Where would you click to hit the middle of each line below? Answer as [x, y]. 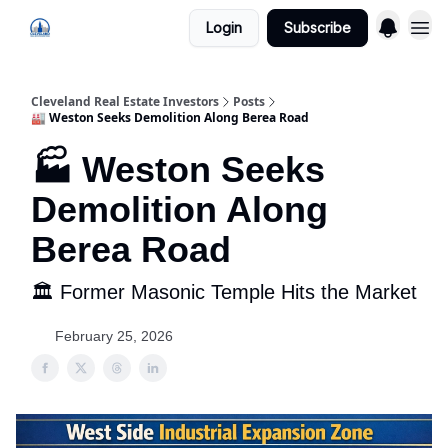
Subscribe [317, 27]
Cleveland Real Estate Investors [125, 101]
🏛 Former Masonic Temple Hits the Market [224, 292]
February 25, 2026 [114, 336]
